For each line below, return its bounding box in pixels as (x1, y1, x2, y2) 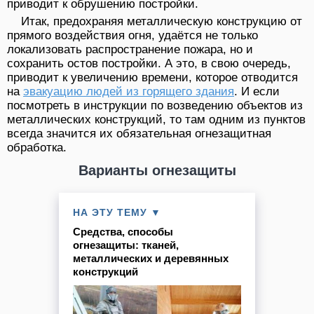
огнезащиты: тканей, (73, 238, 179, 251)
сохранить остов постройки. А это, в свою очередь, (7, 56, 291, 70)
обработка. (7, 140, 67, 154)
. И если (234, 84, 280, 98)
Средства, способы (73, 225, 173, 238)
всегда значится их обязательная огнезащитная (7, 126, 271, 140)
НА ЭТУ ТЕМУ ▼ (73, 206, 161, 218)
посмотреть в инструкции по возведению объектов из (7, 98, 303, 112)
